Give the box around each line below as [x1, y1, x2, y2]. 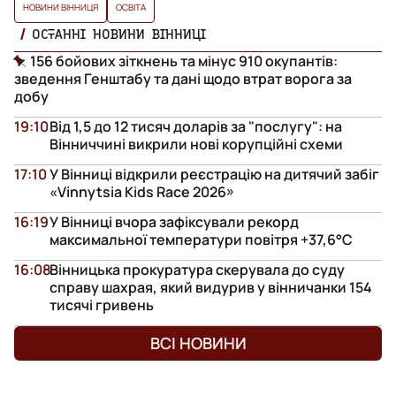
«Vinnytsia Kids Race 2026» [49, 181, 234, 202]
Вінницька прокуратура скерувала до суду [49, 259, 345, 279]
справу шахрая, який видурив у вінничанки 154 [49, 277, 372, 297]
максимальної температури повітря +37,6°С [49, 229, 353, 249]
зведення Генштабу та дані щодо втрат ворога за [14, 68, 352, 88]
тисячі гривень [49, 294, 154, 315]
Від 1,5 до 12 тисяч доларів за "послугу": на [49, 116, 342, 136]
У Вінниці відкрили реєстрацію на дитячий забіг [49, 164, 379, 184]
